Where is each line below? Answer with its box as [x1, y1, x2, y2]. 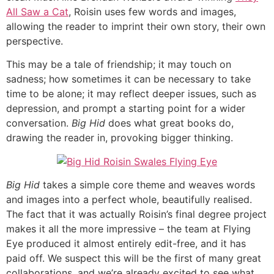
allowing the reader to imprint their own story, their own [6, 20, 265, 32]
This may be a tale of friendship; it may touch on [6, 58, 231, 71]
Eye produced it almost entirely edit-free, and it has [6, 237, 246, 250]
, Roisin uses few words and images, [68, 5, 236, 18]
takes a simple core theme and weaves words [40, 178, 255, 191]
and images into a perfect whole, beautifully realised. [6, 193, 252, 206]
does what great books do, [105, 117, 234, 130]
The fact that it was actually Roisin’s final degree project [6, 207, 267, 220]
